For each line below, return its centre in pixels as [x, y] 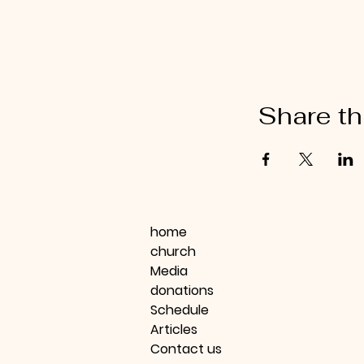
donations [182, 290]
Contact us [186, 349]
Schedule [180, 310]
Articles [174, 329]
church [173, 251]
